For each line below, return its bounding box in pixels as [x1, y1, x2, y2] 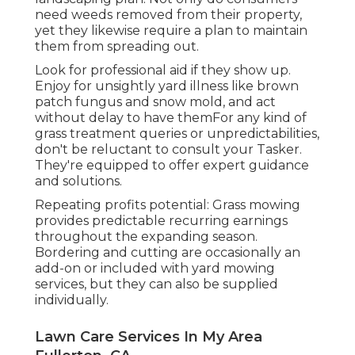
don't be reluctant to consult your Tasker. [35, 142, 302, 158]
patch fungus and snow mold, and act [35, 94, 276, 110]
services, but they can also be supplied [35, 277, 278, 292]
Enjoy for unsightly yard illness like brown [35, 78, 299, 94]
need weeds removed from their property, [35, 7, 302, 23]
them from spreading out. [35, 39, 199, 55]
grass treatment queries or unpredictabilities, [35, 126, 319, 142]
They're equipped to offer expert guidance [35, 158, 309, 174]
